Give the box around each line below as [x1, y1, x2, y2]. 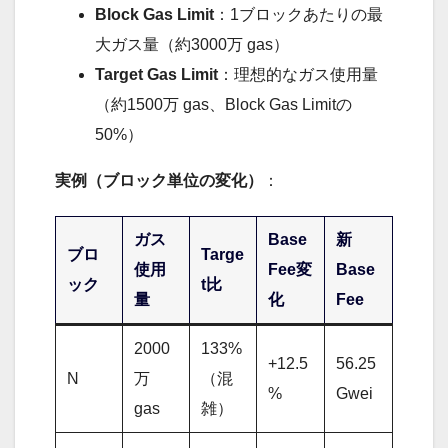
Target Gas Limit [95, 66, 218, 84]
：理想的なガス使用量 [218, 66, 378, 84]
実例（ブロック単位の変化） [55, 172, 263, 190]
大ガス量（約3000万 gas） [95, 36, 289, 54]
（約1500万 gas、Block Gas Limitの [95, 96, 352, 114]
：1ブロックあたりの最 [214, 6, 383, 24]
